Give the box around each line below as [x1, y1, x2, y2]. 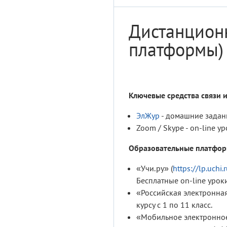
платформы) [129, 37, 223, 62]
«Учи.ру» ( [136, 163, 173, 174]
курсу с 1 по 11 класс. [136, 200, 212, 210]
